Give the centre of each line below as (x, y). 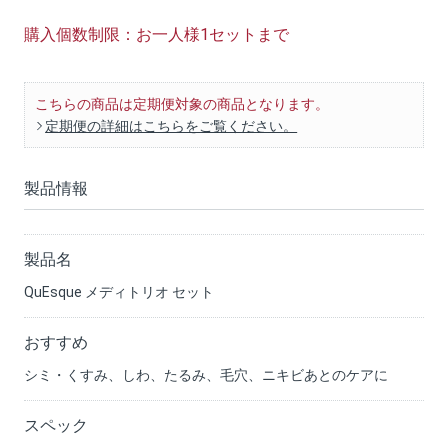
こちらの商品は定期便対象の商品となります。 (182, 103)
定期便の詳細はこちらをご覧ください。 (171, 125)
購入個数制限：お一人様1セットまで (157, 34)
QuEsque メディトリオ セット (119, 291)
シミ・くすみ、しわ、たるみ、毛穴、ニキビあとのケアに (206, 374)
